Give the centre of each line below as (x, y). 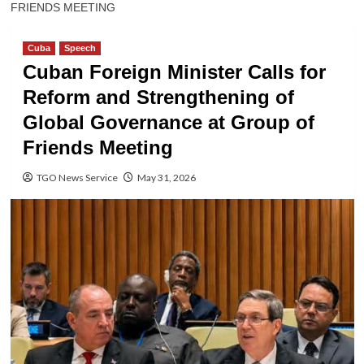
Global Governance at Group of (168, 122)
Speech (80, 48)
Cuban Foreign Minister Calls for (174, 72)
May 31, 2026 (166, 178)
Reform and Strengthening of (158, 97)
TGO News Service (77, 178)
